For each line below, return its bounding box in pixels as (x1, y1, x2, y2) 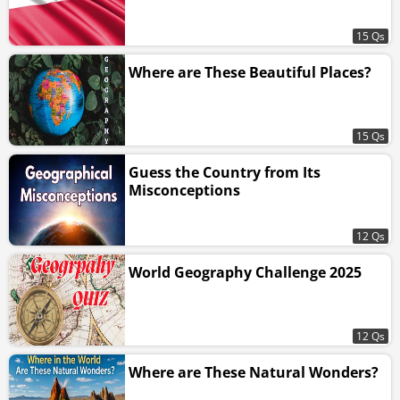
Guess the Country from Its (129, 162, 321, 183)
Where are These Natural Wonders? (129, 362, 379, 383)
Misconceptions (129, 180, 240, 201)
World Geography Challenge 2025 (129, 262, 362, 283)
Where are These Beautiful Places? (129, 62, 371, 83)
